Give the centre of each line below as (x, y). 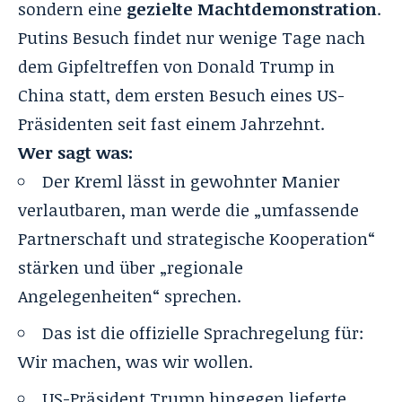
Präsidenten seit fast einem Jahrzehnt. (171, 123)
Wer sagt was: (75, 152)
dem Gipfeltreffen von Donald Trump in (176, 66)
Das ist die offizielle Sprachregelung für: (203, 332)
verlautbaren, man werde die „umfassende (188, 210)
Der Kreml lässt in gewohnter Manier (191, 181)
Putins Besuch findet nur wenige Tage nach (192, 37)
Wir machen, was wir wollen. (135, 361)
